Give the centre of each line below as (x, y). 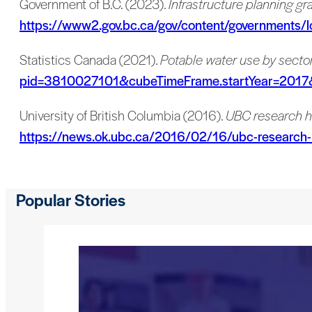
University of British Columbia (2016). (123, 115)
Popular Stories (71, 199)
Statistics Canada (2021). (90, 59)
